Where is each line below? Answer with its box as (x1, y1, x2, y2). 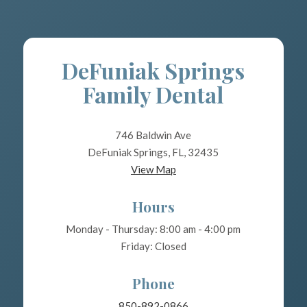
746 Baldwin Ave (115, 129, 192, 142)
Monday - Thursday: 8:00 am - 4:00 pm (66, 223, 241, 236)
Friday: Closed (120, 240, 186, 253)
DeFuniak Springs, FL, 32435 (88, 146, 219, 159)
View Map (130, 163, 176, 176)
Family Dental (83, 79, 224, 110)
